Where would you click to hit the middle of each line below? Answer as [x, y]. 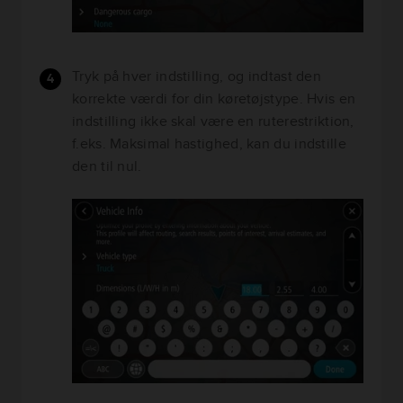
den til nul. [107, 166]
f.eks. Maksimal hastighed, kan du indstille [209, 144]
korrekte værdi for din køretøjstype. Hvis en [214, 99]
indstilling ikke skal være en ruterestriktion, [213, 121]
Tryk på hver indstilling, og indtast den [197, 76]
